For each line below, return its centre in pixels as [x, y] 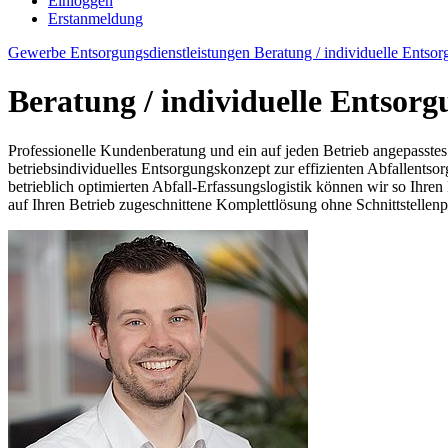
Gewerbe [39, 52]
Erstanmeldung [95, 18]
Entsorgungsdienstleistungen [162, 52]
